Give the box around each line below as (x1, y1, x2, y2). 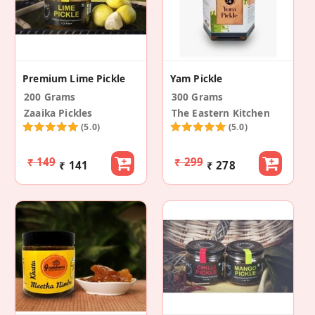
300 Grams (171, 89, 224, 103)
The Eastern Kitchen (171, 105, 270, 120)
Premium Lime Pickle (22, 71, 126, 85)
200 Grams (24, 89, 76, 103)
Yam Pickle (169, 71, 223, 85)
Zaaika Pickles (24, 105, 93, 120)
